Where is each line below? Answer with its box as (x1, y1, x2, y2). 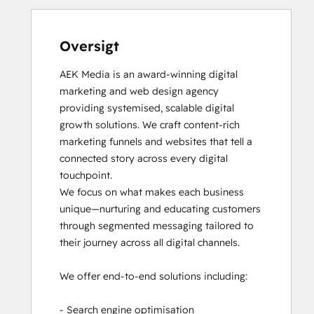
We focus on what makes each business (60, 186, 244, 198)
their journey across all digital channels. (60, 236, 240, 249)
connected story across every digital (60, 152, 228, 165)
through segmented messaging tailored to (60, 219, 254, 232)
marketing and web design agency (60, 85, 219, 97)
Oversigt (60, 37, 119, 55)
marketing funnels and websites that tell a (60, 135, 252, 148)
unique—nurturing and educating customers (60, 203, 261, 215)
